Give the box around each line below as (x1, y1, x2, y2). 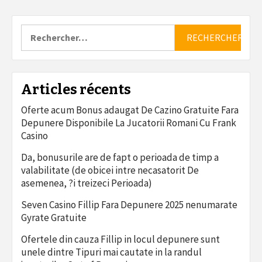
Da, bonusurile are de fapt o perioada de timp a (21, 150, 219, 164)
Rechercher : (20, 23, 73, 36)
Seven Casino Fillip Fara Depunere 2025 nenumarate (21, 198, 237, 211)
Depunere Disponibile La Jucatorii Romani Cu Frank (21, 116, 236, 129)
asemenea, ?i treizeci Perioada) (21, 176, 152, 189)
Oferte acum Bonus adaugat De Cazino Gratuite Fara (21, 103, 239, 116)
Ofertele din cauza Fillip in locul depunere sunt (21, 232, 220, 246)
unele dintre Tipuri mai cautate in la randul (21, 245, 202, 258)
